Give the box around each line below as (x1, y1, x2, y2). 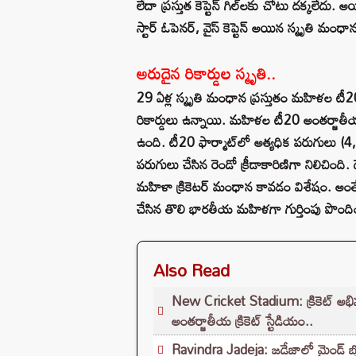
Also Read (153, 253, 230, 287)
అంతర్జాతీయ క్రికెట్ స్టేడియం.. (172, 307, 313, 334)
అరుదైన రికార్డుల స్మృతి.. (137, 56, 276, 89)
